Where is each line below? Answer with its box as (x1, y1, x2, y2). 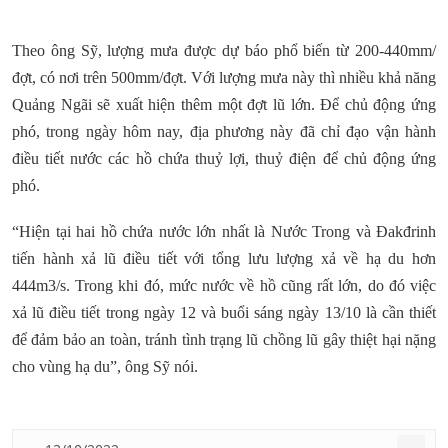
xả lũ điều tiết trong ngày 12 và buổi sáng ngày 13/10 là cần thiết (12, 303, 436, 321)
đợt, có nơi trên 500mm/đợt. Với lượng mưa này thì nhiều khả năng (12, 68, 436, 86)
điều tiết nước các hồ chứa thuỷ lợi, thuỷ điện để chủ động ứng (12, 149, 436, 167)
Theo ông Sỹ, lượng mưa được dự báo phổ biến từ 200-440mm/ (12, 41, 436, 59)
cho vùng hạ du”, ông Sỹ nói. (12, 357, 198, 375)
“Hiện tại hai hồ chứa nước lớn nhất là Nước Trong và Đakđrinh (12, 222, 436, 240)
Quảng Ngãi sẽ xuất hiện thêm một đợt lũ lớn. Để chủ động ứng (12, 95, 436, 113)
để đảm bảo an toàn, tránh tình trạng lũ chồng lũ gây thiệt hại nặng (12, 330, 436, 348)
